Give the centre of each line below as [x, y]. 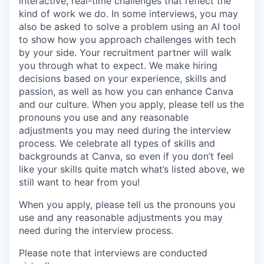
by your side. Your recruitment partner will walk [125, 52]
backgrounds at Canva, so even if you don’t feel [126, 156]
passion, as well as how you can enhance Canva [126, 91]
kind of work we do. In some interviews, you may [128, 13]
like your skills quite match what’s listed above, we [132, 169]
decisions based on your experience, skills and [123, 78]
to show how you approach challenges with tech [127, 39]
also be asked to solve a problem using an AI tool [130, 26]
